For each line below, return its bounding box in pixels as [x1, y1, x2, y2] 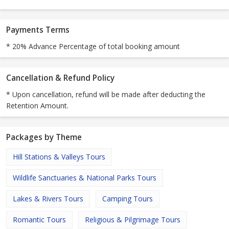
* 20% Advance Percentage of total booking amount [6, 41, 180, 52]
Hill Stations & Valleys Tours [13, 152, 105, 162]
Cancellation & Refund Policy [6, 73, 114, 84]
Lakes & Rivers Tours [13, 194, 83, 204]
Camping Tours [102, 194, 153, 204]
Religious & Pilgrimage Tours [85, 215, 180, 225]
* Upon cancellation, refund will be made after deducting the [6, 89, 205, 100]
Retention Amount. [6, 101, 68, 111]
